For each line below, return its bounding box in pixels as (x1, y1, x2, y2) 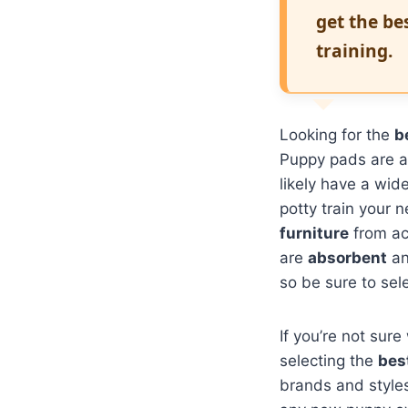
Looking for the (280, 125, 394, 144)
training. (316, 37, 393, 63)
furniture (280, 223, 349, 242)
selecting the (280, 351, 378, 370)
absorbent (308, 248, 387, 267)
